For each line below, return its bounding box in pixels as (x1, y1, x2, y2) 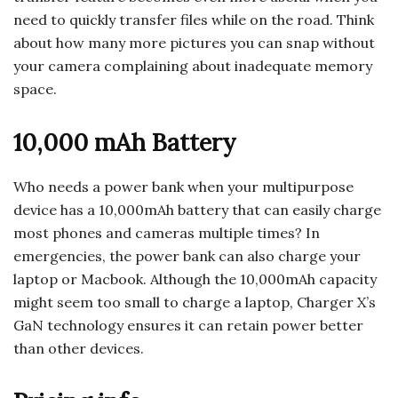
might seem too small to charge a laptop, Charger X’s (13, 293, 376, 312)
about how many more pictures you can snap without (13, 34, 375, 52)
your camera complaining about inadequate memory (13, 57, 372, 76)
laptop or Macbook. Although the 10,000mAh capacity (13, 270, 377, 289)
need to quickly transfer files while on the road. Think (13, 11, 374, 29)
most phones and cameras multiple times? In (13, 224, 320, 243)
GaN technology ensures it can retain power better (13, 316, 363, 335)
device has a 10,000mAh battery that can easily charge (13, 201, 381, 219)
